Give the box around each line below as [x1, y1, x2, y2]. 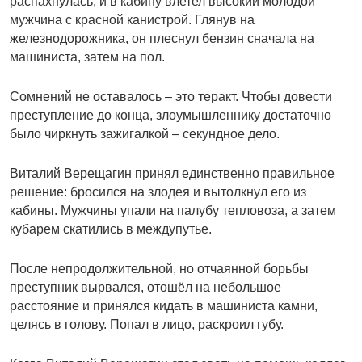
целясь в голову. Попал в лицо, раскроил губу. [10, 318, 284, 332]
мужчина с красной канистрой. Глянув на [10, 13, 255, 27]
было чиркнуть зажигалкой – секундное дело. [10, 127, 280, 141]
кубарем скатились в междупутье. [10, 222, 212, 237]
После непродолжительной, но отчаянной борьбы [10, 262, 309, 276]
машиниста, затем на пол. [10, 50, 165, 65]
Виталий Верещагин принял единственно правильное [10, 166, 335, 181]
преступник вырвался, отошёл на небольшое [10, 280, 281, 295]
